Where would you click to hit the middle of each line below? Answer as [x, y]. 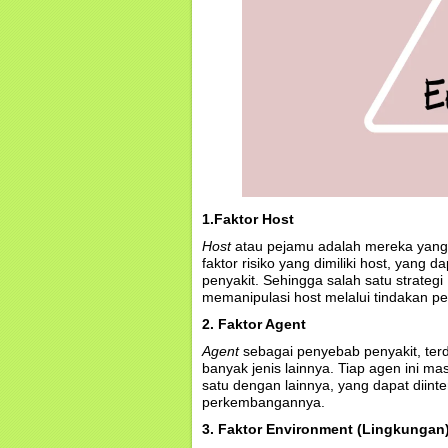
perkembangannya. [263, 402]
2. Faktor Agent [254, 324]
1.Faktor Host [248, 219]
